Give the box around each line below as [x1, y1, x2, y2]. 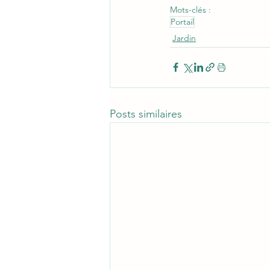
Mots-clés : [170, 4, 211, 15]
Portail [171, 16, 194, 27]
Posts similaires [110, 107, 182, 121]
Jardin [172, 32, 196, 43]
